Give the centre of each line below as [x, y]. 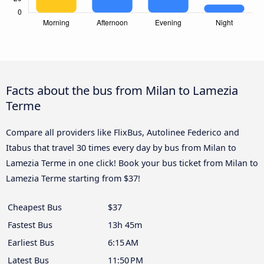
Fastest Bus [30, 225]
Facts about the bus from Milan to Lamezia [122, 90]
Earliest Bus [31, 242]
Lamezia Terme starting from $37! [73, 178]
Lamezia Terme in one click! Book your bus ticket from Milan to [132, 163]
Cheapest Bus [35, 207]
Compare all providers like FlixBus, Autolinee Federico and [123, 132]
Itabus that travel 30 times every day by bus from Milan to [121, 147]
